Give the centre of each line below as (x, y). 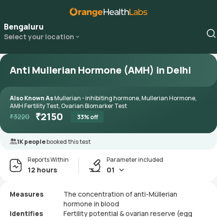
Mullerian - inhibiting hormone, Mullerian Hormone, (125, 98)
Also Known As (32, 98)
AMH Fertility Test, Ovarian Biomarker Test (68, 106)
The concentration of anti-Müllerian (120, 194)
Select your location (39, 37)
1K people (32, 142)
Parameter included (135, 160)
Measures (27, 194)
